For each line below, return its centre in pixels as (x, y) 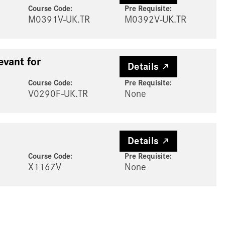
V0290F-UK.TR (58, 94)
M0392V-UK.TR (155, 20)
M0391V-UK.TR (59, 20)
